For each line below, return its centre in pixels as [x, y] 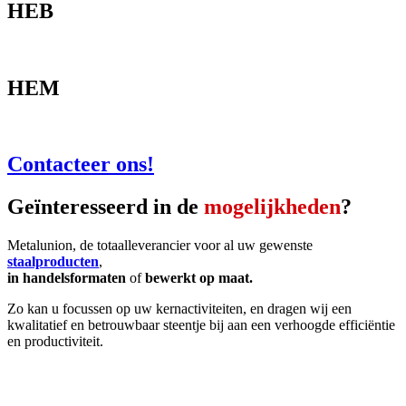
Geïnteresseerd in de [106, 207]
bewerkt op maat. [199, 278]
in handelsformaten [67, 278]
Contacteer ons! [81, 164]
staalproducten [53, 262]
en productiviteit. [55, 342]
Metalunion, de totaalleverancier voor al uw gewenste [160, 246]
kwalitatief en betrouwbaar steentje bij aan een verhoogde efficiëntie [201, 325]
